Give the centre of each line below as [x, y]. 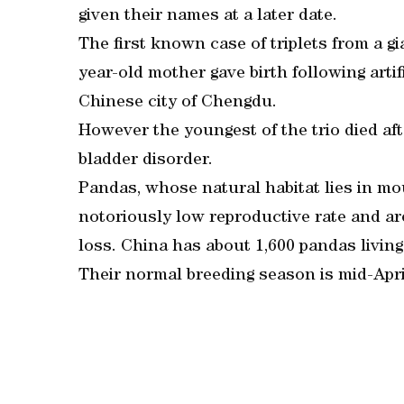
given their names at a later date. [208, 17]
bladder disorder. [146, 161]
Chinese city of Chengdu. [178, 103]
